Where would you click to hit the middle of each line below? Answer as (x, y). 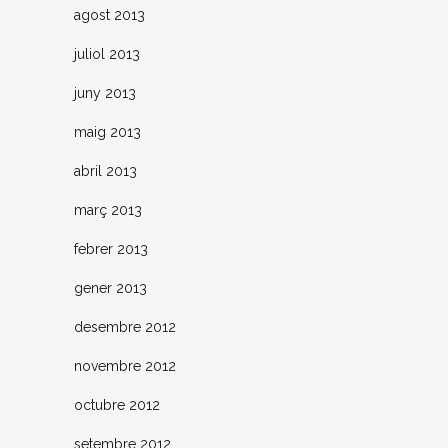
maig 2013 (107, 132)
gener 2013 (110, 288)
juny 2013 (105, 93)
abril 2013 (105, 171)
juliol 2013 (107, 54)
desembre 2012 (125, 327)
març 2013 (108, 210)
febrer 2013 (111, 249)
